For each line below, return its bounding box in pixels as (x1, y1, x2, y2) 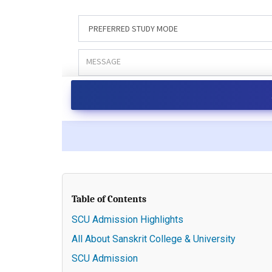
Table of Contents (72, 194, 146, 205)
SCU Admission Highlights (72, 214, 183, 226)
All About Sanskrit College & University (72, 233, 236, 245)
